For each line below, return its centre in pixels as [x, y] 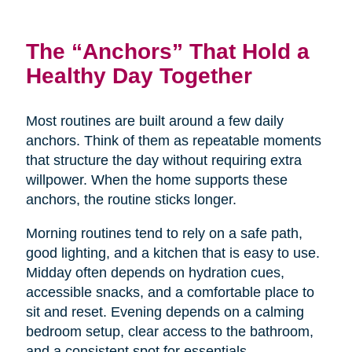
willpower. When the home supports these [156, 180]
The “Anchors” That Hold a [167, 51]
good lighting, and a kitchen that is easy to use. [172, 253]
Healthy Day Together [139, 75]
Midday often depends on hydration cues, [155, 272]
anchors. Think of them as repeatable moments [173, 140]
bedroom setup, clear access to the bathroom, [169, 331]
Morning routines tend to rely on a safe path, [164, 233]
